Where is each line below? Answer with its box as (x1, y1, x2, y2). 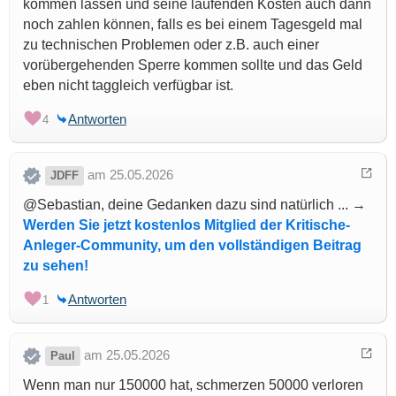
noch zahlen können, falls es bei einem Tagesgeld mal (23, 16, 362, 32)
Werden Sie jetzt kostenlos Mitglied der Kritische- (23, 217, 350, 232)
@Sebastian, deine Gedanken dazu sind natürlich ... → (23, 196, 366, 212)
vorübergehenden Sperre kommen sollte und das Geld (23, 57, 362, 72)
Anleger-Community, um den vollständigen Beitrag (23, 237, 362, 253)
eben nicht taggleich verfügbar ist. (23, 77, 233, 93)
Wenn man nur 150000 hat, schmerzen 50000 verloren (23, 377, 363, 392)
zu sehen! (23, 257, 88, 273)
